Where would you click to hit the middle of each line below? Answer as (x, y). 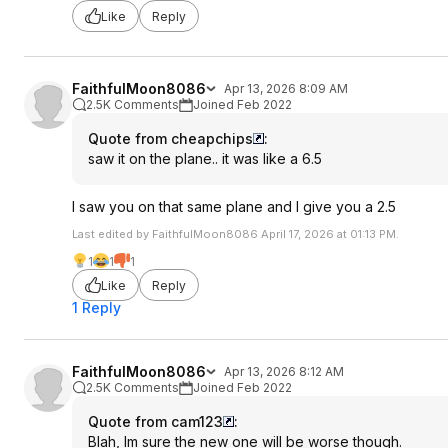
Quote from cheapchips (170, 138)
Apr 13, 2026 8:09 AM (286, 88)
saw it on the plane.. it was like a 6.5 (205, 158)
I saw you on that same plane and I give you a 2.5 (234, 206)
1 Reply (96, 307)
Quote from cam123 (155, 421)
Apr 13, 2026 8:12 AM (284, 371)
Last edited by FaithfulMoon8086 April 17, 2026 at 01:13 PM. (235, 234)
